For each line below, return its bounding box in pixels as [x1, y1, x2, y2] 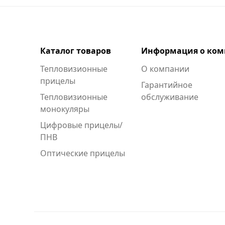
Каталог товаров [40, 45, 111, 57]
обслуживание [141, 91, 199, 103]
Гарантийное [141, 79, 193, 91]
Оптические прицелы [40, 148, 125, 159]
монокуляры [40, 103, 89, 115]
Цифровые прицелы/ [40, 120, 123, 131]
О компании [141, 63, 190, 75]
